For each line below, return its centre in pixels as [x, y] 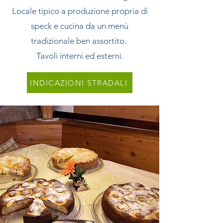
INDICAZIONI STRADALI [79, 83]
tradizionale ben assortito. [80, 41]
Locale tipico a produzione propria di [80, 11]
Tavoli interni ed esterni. [80, 56]
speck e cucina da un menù [80, 26]
